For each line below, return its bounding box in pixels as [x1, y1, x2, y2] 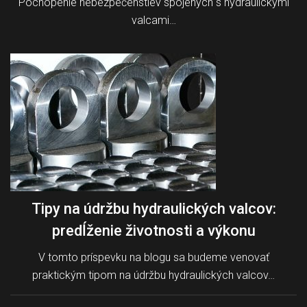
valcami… [131, 13, 176, 27]
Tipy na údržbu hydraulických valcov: [31, 199, 276, 217]
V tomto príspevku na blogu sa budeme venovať [38, 250, 269, 264]
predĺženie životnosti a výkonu [51, 221, 256, 239]
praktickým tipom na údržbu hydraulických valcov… [32, 268, 275, 282]
